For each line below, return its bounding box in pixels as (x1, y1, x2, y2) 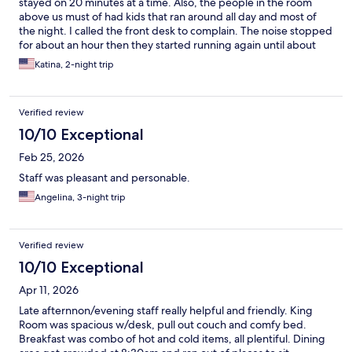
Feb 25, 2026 (19, 150, 84, 165)
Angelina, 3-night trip (35, 191, 126, 204)
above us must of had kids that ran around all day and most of (19, 9, 317, 24)
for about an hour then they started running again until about (19, 38, 316, 53)
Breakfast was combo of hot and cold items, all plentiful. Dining (19, 332, 325, 346)
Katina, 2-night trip (35, 58, 114, 71)
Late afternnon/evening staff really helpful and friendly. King (19, 303, 313, 318)
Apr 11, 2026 (19, 283, 79, 298)
